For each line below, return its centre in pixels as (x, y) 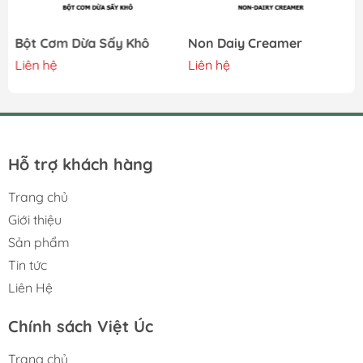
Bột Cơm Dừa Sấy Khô (82, 43)
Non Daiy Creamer (245, 43)
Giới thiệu (35, 219)
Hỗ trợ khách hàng (81, 164)
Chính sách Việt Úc (81, 326)
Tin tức (28, 265)
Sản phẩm (39, 242)
